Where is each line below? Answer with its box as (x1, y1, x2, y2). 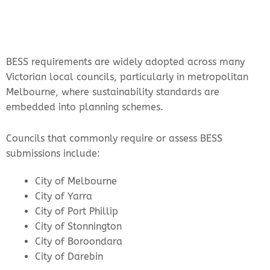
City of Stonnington (35, 221, 122, 233)
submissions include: (6, 148, 100, 160)
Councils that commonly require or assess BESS (6, 133, 222, 145)
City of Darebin (35, 251, 103, 263)
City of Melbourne (35, 175, 117, 187)
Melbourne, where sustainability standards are (6, 86, 219, 98)
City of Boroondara (35, 236, 122, 248)
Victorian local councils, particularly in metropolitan (6, 71, 248, 83)
